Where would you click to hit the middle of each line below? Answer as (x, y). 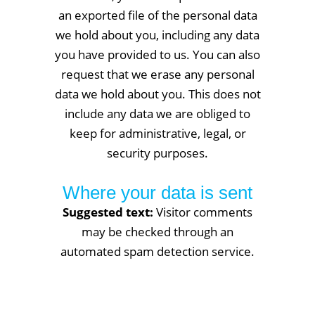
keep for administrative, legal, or (157, 133)
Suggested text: (109, 212)
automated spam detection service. (157, 251)
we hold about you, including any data (157, 35)
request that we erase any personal (157, 74)
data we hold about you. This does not (157, 94)
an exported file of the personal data (157, 15)
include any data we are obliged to (157, 114)
